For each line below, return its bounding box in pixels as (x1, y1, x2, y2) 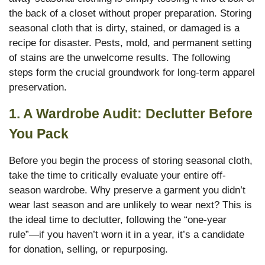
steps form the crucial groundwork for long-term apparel (9, 67, 255, 79)
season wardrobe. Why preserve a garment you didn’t (9, 184, 245, 196)
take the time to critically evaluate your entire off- (9, 169, 226, 181)
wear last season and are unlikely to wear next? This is (9, 199, 252, 211)
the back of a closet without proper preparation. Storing (9, 8, 251, 20)
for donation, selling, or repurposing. (9, 243, 168, 255)
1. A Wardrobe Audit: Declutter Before (9, 105, 253, 121)
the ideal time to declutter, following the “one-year (9, 214, 227, 225)
